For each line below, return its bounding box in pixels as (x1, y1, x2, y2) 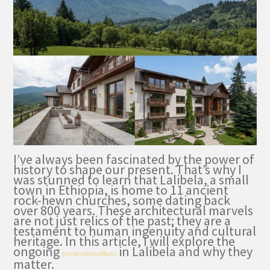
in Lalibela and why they (116, 243, 253, 260)
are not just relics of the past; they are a (13, 212, 231, 230)
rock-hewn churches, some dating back (13, 192, 231, 209)
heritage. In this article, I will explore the (13, 233, 236, 250)
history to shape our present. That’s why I (13, 161, 242, 178)
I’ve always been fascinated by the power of (13, 151, 255, 168)
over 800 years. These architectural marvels (13, 202, 254, 219)
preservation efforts (62, 250, 117, 259)
